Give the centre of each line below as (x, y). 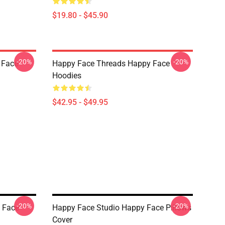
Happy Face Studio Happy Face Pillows (122, 208)
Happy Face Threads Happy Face (111, 64)
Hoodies (67, 76)
